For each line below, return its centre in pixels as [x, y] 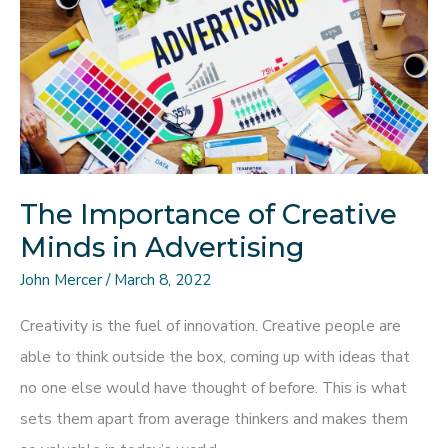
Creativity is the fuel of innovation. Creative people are [210, 325]
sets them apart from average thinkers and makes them [214, 418]
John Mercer [63, 280]
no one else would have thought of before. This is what [213, 387]
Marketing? [97, 102]
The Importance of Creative [208, 214]
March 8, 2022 [162, 280]
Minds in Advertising [162, 247]
